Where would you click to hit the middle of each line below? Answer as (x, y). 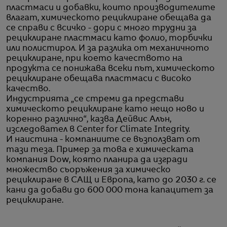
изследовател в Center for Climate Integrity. (98, 129)
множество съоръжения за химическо (88, 170)
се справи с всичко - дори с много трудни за (101, 28)
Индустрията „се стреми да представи (95, 99)
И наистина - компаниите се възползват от (103, 140)
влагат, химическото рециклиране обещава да (109, 18)
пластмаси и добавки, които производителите (111, 8)
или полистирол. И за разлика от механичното (108, 48)
